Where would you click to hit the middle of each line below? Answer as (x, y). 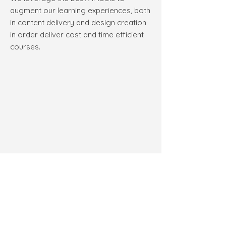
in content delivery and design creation (78, 22)
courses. (25, 46)
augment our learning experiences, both (80, 10)
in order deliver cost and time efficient (77, 34)
